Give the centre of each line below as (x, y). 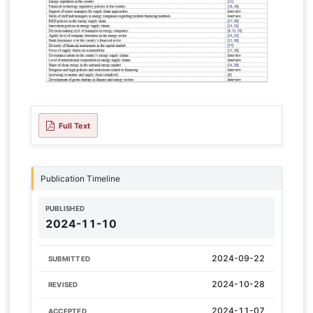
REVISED (63, 285)
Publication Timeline (80, 179)
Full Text (75, 125)
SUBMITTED (69, 259)
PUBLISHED (65, 209)
